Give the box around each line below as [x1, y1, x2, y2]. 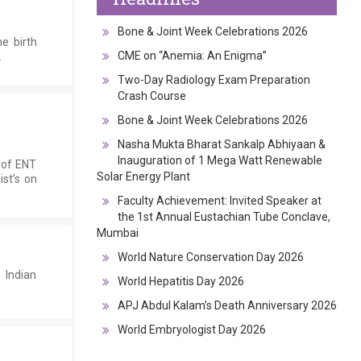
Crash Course [117, 89, 186, 102]
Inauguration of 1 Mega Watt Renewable [117, 153, 322, 167]
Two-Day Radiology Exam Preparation [117, 73, 310, 86]
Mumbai [96, 226, 139, 239]
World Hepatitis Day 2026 [117, 274, 244, 288]
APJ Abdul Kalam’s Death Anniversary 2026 [117, 298, 337, 312]
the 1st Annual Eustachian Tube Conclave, [117, 210, 330, 223]
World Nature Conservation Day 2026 [117, 250, 304, 263]
